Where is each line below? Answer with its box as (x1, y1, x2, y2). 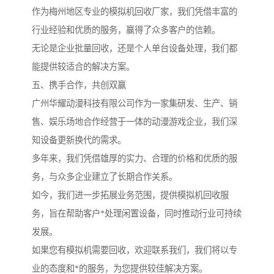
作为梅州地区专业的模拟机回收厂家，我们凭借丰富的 (32, 7, 237, 17)
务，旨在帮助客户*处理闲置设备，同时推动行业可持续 (32, 209, 242, 219)
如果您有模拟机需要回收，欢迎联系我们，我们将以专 (32, 245, 237, 256)
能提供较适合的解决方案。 (32, 62, 135, 72)
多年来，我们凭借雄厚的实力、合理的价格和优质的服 (32, 154, 237, 164)
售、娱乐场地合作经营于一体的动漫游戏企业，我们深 (32, 117, 237, 127)
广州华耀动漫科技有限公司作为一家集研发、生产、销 (32, 98, 237, 109)
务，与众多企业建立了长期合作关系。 (32, 172, 177, 182)
